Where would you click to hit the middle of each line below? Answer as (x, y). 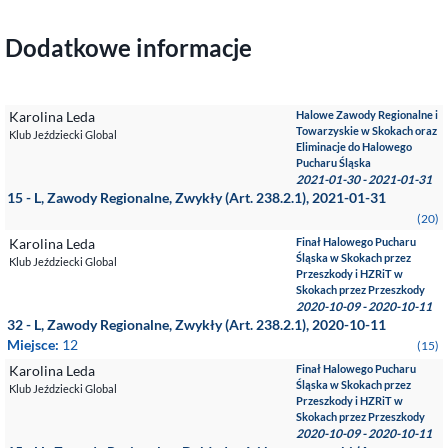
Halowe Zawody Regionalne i (367, 114)
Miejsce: (34, 344)
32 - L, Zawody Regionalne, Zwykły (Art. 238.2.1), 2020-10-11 (196, 324)
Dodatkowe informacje (128, 47)
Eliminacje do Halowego (354, 146)
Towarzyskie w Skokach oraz (367, 130)
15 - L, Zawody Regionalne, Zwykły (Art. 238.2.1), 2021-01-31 (196, 197)
